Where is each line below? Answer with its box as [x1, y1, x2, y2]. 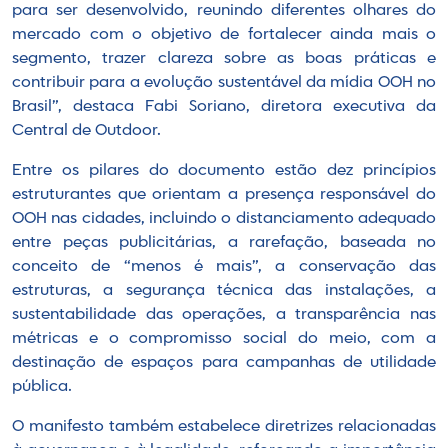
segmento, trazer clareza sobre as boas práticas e [12, 51, 436, 68]
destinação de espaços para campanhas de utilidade [12, 355, 436, 372]
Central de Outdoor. [12, 123, 161, 140]
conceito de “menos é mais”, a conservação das [12, 259, 436, 276]
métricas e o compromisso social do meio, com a [12, 331, 436, 348]
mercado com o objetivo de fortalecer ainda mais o [12, 27, 436, 44]
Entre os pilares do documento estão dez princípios [12, 163, 436, 180]
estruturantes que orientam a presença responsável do [12, 187, 436, 204]
